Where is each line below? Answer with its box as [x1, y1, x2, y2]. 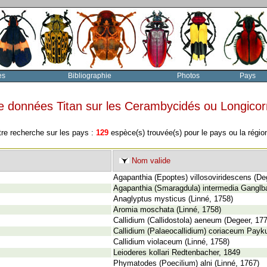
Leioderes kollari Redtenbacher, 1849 [113, 249, 240, 257]
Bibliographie [67, 72, 111, 80]
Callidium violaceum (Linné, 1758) [113, 238, 229, 246]
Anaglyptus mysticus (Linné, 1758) [113, 195, 233, 203]
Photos [176, 72, 200, 80]
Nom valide [129, 157, 170, 165]
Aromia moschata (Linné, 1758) [113, 206, 221, 214]
